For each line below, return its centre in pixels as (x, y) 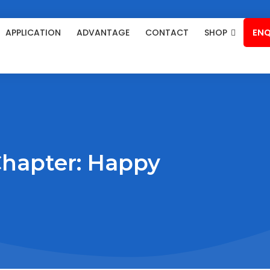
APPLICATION (33, 33)
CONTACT (167, 33)
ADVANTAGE (103, 33)
